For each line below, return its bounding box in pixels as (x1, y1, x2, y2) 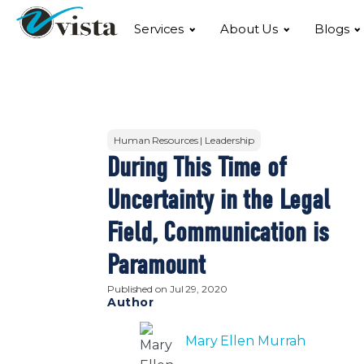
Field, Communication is (107, 216, 329, 249)
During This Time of (107, 151, 287, 184)
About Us (219, 21, 279, 37)
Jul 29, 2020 (169, 283, 227, 296)
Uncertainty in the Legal (107, 184, 330, 217)
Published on (107, 283, 170, 296)
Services (134, 21, 184, 37)
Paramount (107, 249, 206, 282)
